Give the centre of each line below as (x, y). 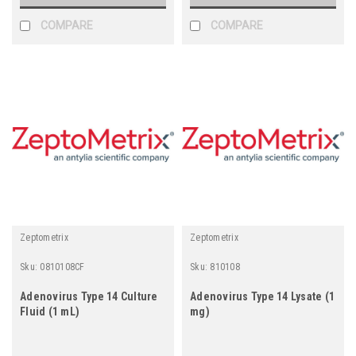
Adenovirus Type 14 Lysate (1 (262, 296)
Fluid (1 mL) (50, 311)
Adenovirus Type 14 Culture (89, 296)
